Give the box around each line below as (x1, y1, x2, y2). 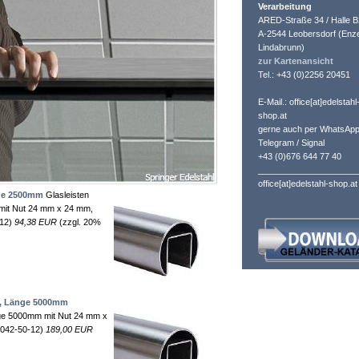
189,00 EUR (46, 325, 93, 334)
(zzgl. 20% (57, 217, 101, 227)
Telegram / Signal (258, 138, 325, 147)
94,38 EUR (14, 217, 57, 227)
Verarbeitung (258, 2, 312, 11)
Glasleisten (43, 190, 89, 200)
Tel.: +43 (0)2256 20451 (258, 70, 350, 79)
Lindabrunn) (258, 42, 305, 52)
